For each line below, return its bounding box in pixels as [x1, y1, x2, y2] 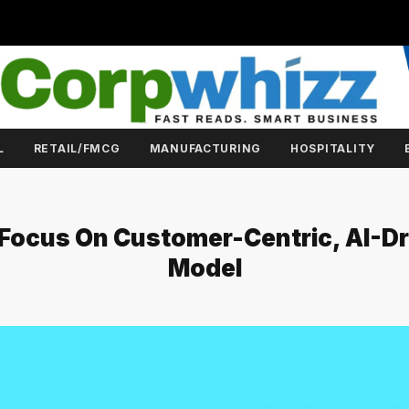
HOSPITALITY [290, 142, 375, 155]
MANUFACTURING [149, 142, 262, 155]
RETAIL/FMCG [33, 142, 121, 155]
